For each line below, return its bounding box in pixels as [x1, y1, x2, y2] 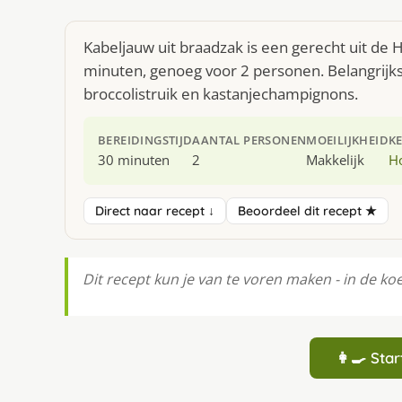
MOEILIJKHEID [306, 132, 389, 148]
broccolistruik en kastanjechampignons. [83, 83, 358, 104]
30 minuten [98, 151, 170, 169]
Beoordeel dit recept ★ [238, 202, 377, 219]
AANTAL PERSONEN [192, 132, 307, 148]
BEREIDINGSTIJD [98, 132, 193, 148]
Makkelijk [306, 151, 365, 169]
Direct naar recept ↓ [95, 202, 214, 219]
